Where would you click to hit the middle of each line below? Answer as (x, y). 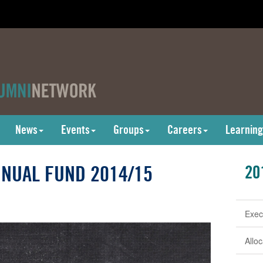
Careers (185, 130)
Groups (129, 130)
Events (75, 130)
